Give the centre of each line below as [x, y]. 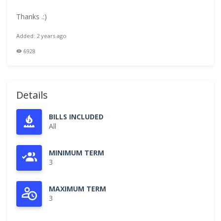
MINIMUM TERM [76, 153]
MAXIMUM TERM [77, 189]
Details [32, 95]
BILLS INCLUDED [76, 117]
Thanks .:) [32, 17]
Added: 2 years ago [41, 36]
